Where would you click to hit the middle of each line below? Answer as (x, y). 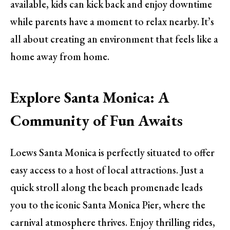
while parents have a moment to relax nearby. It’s (112, 21)
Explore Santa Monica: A (90, 98)
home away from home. (60, 56)
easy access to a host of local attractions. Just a (107, 170)
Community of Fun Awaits (97, 121)
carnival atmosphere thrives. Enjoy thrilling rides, (113, 222)
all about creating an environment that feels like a (114, 39)
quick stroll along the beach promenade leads (107, 187)
